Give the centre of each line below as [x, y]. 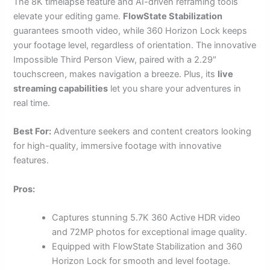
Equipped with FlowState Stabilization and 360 [147, 247]
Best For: [33, 132]
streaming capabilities [61, 89]
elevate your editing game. [68, 17]
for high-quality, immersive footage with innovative [118, 146]
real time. [32, 103]
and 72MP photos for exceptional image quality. [150, 232]
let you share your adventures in [175, 89]
